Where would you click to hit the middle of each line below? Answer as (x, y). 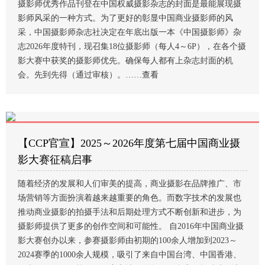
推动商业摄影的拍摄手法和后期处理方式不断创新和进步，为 (130, 212)
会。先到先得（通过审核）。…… (80, 75)
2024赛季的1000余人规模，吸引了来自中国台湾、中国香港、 (130, 255)
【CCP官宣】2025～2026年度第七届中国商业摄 (129, 143)
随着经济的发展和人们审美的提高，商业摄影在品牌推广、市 (130, 184)
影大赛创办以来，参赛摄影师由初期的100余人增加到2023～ (127, 241)
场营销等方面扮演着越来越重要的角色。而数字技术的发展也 (130, 198)
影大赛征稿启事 (55, 160)
